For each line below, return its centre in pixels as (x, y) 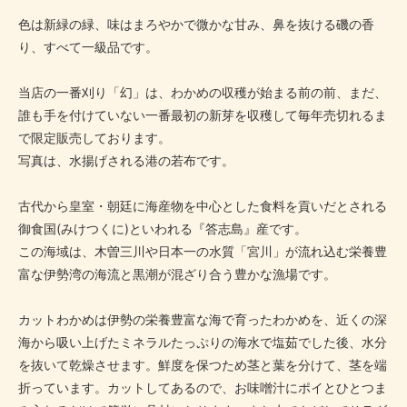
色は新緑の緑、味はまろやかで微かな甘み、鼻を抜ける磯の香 (196, 25)
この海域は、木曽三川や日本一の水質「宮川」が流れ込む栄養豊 (203, 252)
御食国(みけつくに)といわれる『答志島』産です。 (163, 229)
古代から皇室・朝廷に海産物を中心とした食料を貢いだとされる (203, 206)
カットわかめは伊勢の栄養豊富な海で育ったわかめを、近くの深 (203, 320)
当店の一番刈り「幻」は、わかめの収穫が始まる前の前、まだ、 (203, 93)
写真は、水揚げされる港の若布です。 (126, 161)
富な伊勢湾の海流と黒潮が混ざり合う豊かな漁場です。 (177, 274)
